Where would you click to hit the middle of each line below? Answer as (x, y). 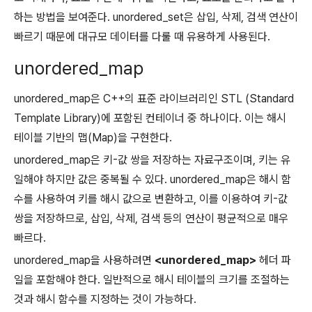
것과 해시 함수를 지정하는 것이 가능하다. (105, 299)
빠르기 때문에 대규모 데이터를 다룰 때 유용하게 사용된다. (142, 37)
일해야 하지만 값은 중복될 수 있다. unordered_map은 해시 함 (153, 180)
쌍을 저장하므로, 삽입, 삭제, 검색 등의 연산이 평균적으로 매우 (151, 219)
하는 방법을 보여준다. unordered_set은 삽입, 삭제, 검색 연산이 (156, 17)
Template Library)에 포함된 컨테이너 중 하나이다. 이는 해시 (150, 118)
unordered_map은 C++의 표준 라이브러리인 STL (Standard (154, 99)
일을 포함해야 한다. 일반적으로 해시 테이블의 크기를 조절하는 (152, 280)
